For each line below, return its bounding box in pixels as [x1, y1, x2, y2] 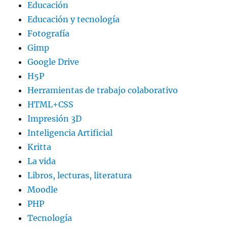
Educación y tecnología [27, 14, 120, 25]
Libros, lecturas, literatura [27, 170, 132, 181]
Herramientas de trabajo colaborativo [27, 85, 178, 96]
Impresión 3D [27, 113, 82, 124]
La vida [27, 156, 56, 167]
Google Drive [27, 57, 80, 67]
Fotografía [27, 28, 70, 39]
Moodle [27, 184, 58, 195]
